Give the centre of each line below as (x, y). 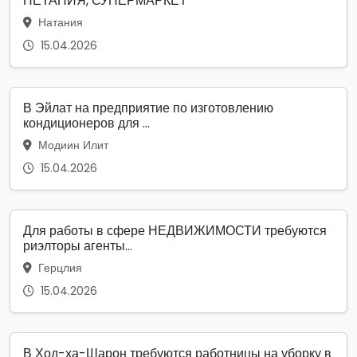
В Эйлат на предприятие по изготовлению (148, 108)
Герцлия (59, 267)
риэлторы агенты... (78, 245)
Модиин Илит (72, 145)
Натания (59, 22)
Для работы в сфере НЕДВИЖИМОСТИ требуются (175, 230)
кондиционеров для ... (86, 123)
